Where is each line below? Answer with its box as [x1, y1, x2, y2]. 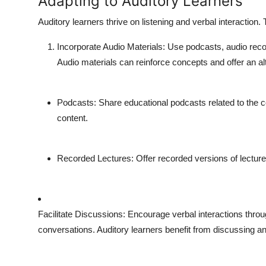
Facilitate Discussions [38, 209, 123, 220]
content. [57, 113, 88, 123]
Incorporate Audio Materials [57, 42, 163, 52]
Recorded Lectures [57, 153, 131, 164]
